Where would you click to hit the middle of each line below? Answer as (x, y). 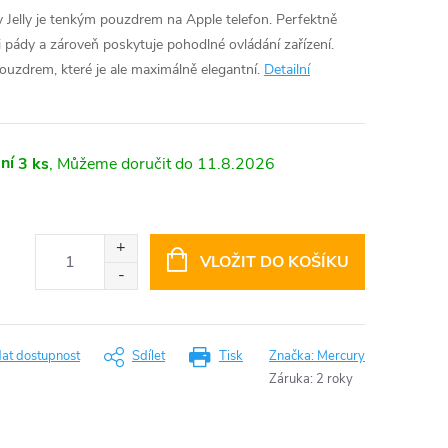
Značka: (293, 356)
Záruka (289, 379)
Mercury (341, 356)
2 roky (334, 379)
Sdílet (148, 356)
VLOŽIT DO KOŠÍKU (274, 262)
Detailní (287, 69)
